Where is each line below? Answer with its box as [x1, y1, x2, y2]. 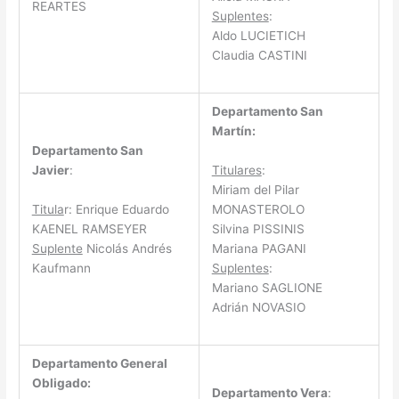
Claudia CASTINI [211, 47, 307, 62]
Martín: [211, 123, 256, 138]
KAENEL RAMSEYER [31, 221, 147, 236]
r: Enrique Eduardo [63, 201, 169, 216]
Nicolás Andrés [82, 240, 172, 256]
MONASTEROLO [211, 201, 305, 216]
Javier [31, 162, 69, 177]
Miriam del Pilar [211, 182, 299, 197]
